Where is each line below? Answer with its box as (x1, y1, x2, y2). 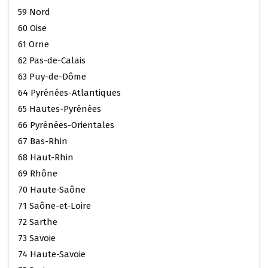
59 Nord (18, 6, 50, 17)
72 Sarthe (18, 216, 57, 227)
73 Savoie (18, 232, 56, 243)
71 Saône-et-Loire (18, 200, 91, 211)
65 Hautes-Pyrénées (18, 103, 101, 114)
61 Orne (18, 38, 49, 50)
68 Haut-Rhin (18, 151, 74, 163)
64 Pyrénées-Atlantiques (18, 87, 121, 98)
